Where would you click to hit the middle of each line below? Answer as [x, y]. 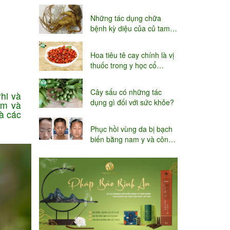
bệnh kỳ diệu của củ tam [130, 28]
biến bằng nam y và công [131, 139]
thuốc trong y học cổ [123, 65]
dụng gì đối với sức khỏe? [132, 102]
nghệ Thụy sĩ [112, 150]
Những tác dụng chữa [126, 18]
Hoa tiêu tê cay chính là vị [132, 55]
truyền [101, 76]
